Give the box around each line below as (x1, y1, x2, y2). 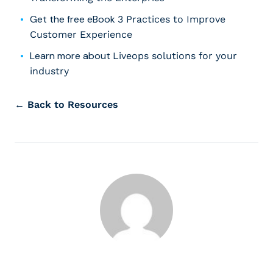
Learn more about (30, 49, 113, 63)
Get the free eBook (30, 13, 118, 26)
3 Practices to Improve (118, 13, 225, 26)
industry (30, 65, 69, 77)
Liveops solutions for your (113, 50, 237, 62)
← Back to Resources (15, 99, 118, 111)
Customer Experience (30, 29, 132, 41)
